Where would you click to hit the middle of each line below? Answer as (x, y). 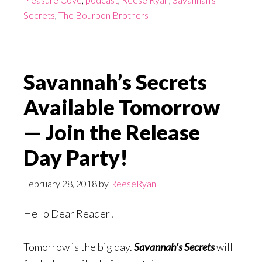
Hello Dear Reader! (68, 213)
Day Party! (76, 157)
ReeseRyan (133, 183)
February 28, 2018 (60, 183)
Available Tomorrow (122, 107)
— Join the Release (112, 132)
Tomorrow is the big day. (79, 247)
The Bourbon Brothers (104, 15)
